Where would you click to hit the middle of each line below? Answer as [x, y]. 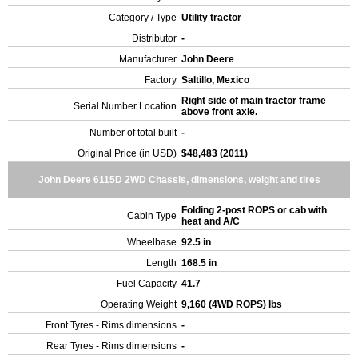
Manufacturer [148, 59]
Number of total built [133, 133]
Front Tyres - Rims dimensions [111, 325]
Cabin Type [152, 216]
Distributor [154, 38]
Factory [161, 80]
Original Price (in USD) [127, 153]
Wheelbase [152, 242]
